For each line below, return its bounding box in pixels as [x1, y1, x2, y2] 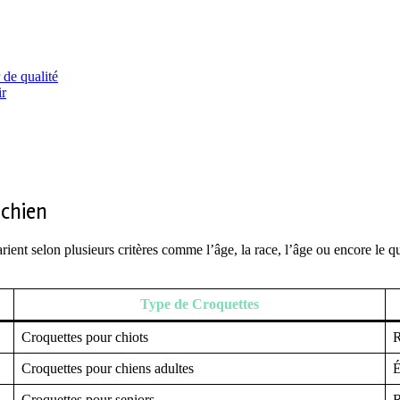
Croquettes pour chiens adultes [21, 361, 194, 377]
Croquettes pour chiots [21, 329, 148, 346]
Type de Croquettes [140, 296, 259, 312]
